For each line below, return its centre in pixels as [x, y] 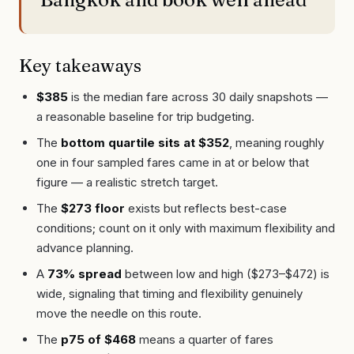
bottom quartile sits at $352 [145, 142]
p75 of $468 [98, 339]
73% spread [85, 273]
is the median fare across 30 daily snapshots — [198, 96]
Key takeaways [80, 65]
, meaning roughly [277, 142]
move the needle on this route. [119, 313]
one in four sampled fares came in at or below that [173, 162]
